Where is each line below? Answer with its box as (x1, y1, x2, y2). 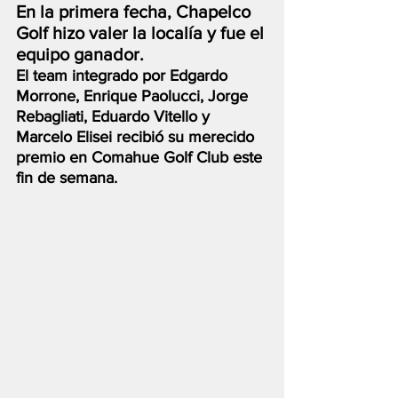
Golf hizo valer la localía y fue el (16, 23, 268, 43)
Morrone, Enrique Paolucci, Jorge (16, 87, 252, 105)
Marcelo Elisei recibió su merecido (16, 128, 259, 146)
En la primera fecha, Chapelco (16, 2, 255, 21)
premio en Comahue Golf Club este (16, 148, 267, 166)
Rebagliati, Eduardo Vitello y (16, 107, 214, 125)
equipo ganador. (16, 44, 144, 64)
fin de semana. (16, 169, 117, 187)
